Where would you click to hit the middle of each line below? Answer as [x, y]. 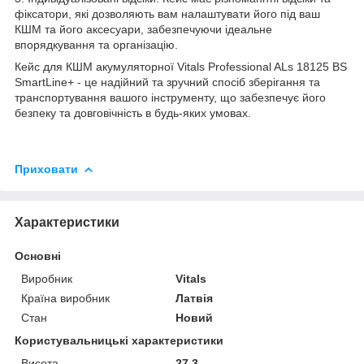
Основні [38, 256]
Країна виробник [65, 298]
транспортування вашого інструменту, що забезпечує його [170, 98]
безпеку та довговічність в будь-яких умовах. [133, 113]
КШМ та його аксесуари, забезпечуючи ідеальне [143, 30]
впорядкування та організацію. [96, 45]
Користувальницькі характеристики [119, 340]
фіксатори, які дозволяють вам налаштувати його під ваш [167, 14]
